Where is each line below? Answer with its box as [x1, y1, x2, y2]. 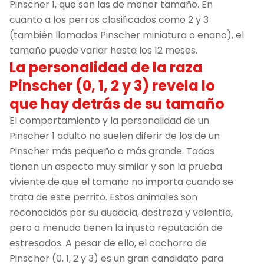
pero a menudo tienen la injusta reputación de [9, 220, 223, 235]
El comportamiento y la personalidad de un [9, 113, 209, 127]
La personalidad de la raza [9, 57, 203, 77]
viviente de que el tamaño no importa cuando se [9, 174, 233, 189]
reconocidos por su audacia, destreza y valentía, [9, 205, 233, 219]
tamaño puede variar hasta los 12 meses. [9, 43, 197, 57]
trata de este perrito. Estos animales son [9, 190, 197, 204]
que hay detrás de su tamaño [9, 94, 225, 114]
